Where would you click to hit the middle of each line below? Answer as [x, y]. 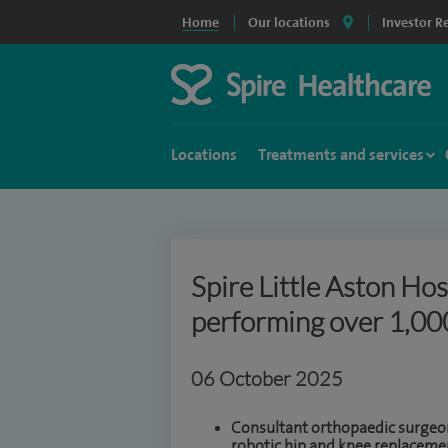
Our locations [289, 22]
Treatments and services [341, 154]
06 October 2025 [267, 378]
